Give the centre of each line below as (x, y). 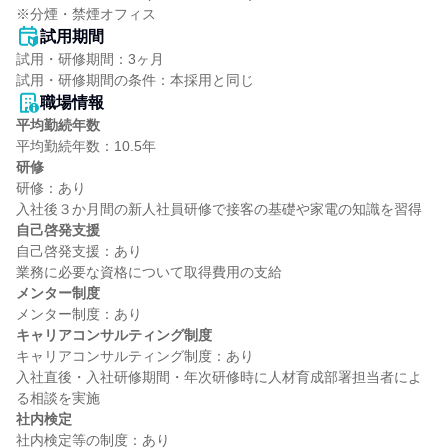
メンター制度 (58, 293)
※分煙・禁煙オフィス (86, 14)
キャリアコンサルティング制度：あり (135, 356)
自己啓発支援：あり (79, 251)
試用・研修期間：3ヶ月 (90, 59)
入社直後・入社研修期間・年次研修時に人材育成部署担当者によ (219, 377)
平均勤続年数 (58, 125)
